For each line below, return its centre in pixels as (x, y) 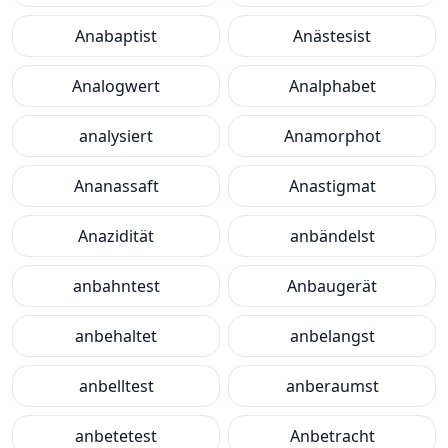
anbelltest (116, 386)
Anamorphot (332, 136)
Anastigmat (332, 186)
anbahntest (116, 286)
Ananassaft (116, 186)
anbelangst (332, 336)
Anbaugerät (332, 286)
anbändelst (332, 236)
